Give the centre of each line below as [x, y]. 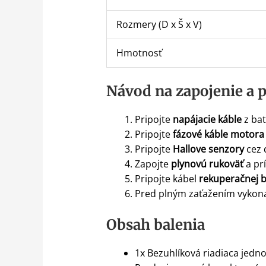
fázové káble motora [218, 134]
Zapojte [153, 164]
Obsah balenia [155, 225]
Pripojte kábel [167, 179]
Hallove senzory [208, 149]
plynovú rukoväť [207, 164]
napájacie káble [207, 120]
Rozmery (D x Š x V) [159, 25]
